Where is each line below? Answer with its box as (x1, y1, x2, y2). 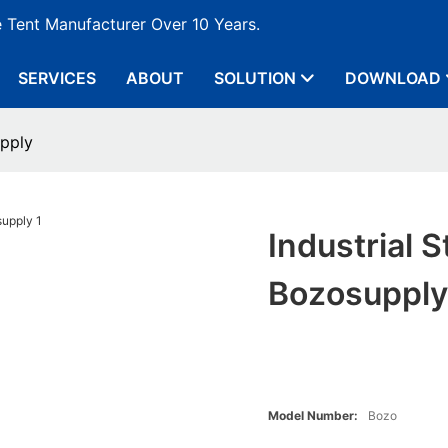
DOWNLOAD (345, 68, 441, 88)
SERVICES (18, 68, 96, 88)
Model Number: (268, 408, 359, 424)
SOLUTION (214, 68, 296, 88)
